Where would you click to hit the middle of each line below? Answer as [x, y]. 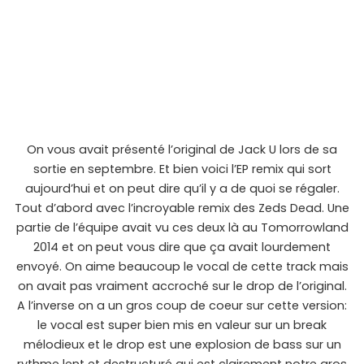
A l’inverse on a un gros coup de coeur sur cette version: [182, 306]
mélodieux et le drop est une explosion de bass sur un [182, 345]
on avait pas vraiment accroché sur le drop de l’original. [182, 286]
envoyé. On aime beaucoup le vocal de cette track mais [182, 267]
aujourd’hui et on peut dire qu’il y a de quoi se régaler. [182, 189]
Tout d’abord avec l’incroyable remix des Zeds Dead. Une [182, 208]
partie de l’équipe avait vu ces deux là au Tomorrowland [182, 228]
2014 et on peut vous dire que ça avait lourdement [182, 247]
